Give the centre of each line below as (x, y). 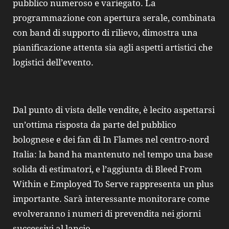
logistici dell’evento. (53, 63)
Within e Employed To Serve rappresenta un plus (113, 184)
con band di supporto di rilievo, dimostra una (105, 33)
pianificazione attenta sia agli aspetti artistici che (113, 48)
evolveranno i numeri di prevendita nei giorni (107, 213)
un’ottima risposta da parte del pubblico (95, 124)
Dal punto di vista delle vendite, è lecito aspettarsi (114, 110)
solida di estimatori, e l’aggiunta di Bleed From (107, 169)
